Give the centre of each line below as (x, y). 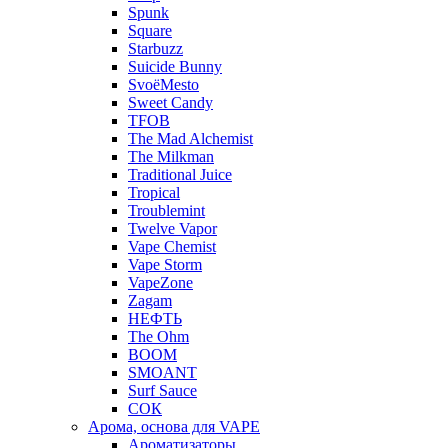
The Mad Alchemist (190, 138)
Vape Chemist (172, 246)
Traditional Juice (180, 174)
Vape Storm (165, 264)
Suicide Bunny (175, 66)
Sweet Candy (170, 102)
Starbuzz (155, 48)
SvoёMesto (163, 84)
